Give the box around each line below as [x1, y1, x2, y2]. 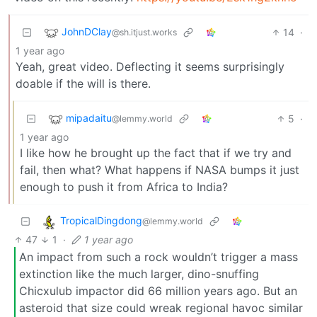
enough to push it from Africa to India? [20, 180, 228, 195]
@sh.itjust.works [112, 27, 177, 38]
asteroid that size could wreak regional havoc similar [19, 300, 303, 315]
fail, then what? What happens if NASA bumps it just [20, 163, 299, 178]
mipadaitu [66, 112, 112, 125]
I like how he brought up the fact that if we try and [20, 146, 292, 161]
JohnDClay [62, 25, 112, 38]
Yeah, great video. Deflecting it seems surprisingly [16, 59, 284, 74]
